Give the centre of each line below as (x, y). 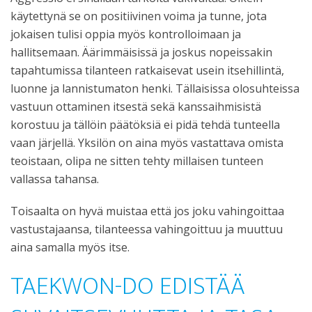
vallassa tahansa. (55, 179)
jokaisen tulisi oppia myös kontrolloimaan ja (126, 34)
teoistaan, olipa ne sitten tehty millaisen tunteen (137, 161)
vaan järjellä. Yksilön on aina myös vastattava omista (147, 142)
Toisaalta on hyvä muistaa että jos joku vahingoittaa (147, 211)
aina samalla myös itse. (70, 247)
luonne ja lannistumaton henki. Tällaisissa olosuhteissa (155, 88)
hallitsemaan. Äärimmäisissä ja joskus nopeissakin (141, 52)
